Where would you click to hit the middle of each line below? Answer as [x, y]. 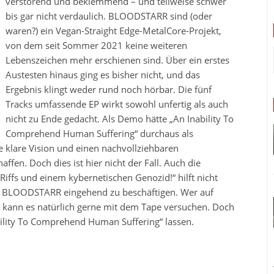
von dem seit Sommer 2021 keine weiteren [96, 45]
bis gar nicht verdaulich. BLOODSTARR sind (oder [109, 16]
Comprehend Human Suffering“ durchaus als [99, 133]
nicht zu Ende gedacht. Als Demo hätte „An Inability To [120, 119]
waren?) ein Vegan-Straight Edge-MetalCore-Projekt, [113, 31]
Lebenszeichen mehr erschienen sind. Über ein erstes [117, 60]
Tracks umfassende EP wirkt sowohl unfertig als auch [117, 104]
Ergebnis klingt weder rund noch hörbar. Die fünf [109, 89]
